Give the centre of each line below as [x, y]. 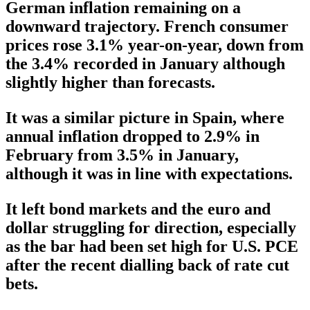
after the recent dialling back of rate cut [147, 265]
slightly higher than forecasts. [110, 83]
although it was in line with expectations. [149, 174]
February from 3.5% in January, [122, 155]
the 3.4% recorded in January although [145, 64]
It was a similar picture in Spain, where [145, 118]
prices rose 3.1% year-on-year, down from [155, 45]
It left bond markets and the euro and [138, 209]
